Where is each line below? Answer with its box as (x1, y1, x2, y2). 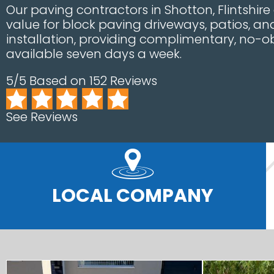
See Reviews (6, 108, 78, 125)
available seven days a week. (6, 45, 182, 62)
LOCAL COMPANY (52, 182, 214, 209)
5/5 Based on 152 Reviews (6, 72, 157, 89)
